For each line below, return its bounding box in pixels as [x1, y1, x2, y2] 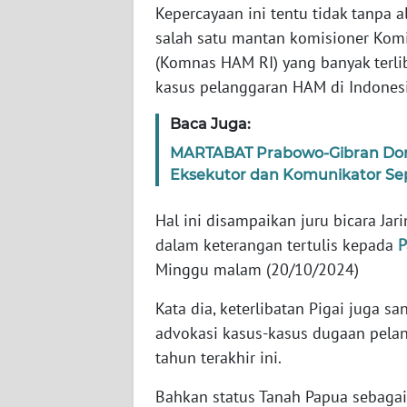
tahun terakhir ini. [155, 347, 285, 369]
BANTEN [36, 120, 82, 136]
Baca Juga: [170, 115, 251, 134]
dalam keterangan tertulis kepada [155, 234, 398, 256]
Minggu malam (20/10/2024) [155, 259, 359, 281]
